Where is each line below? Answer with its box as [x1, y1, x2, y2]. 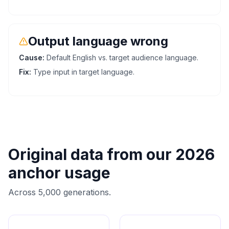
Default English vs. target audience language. [47, 53, 198, 62]
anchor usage [8, 163, 110, 182]
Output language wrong [28, 33, 168, 49]
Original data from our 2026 [8, 145, 215, 164]
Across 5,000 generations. [8, 187, 111, 197]
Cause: [19, 53, 44, 62]
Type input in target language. [33, 67, 134, 76]
